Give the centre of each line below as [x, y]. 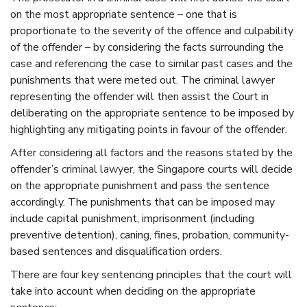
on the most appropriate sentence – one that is [124, 14]
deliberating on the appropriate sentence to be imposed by [152, 113]
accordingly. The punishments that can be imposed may [143, 202]
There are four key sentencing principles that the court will [151, 274]
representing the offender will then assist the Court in [139, 96]
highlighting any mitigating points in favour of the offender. [149, 129]
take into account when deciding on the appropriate [133, 291]
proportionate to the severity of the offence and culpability [152, 30]
